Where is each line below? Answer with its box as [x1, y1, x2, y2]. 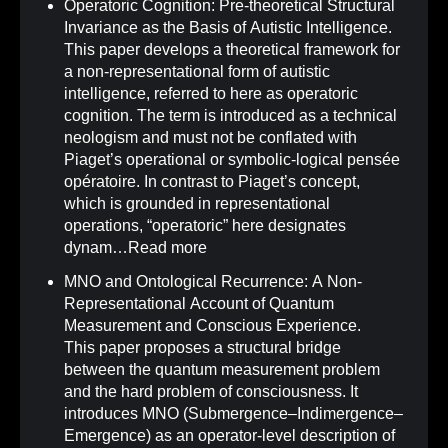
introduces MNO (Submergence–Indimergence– [64, 405, 403, 423]
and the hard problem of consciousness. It [64, 383, 358, 401]
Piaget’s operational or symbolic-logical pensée [64, 151, 400, 169]
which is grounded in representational [64, 195, 330, 213]
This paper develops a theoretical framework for [64, 41, 400, 59]
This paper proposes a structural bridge [64, 339, 341, 357]
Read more [128, 239, 207, 257]
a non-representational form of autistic [64, 63, 330, 81]
